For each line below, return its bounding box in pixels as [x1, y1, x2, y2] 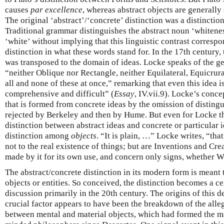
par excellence [30, 4, 82, 14]
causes [5, 4, 30, 14]
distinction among [5, 130, 71, 140]
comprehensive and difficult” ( [5, 88, 114, 98]
